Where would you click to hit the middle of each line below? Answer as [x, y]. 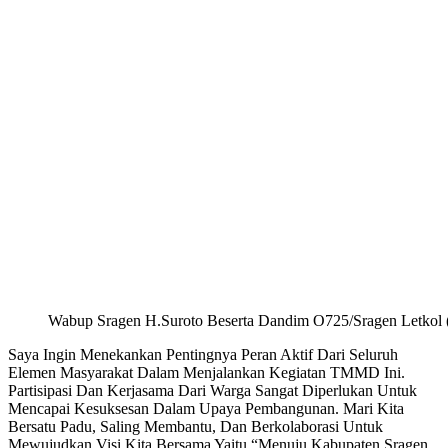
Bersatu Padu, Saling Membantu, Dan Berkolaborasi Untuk [195, 426]
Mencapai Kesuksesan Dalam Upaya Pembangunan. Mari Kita [206, 408]
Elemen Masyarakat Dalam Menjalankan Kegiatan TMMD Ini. [206, 372]
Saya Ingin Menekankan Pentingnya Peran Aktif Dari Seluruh [203, 354]
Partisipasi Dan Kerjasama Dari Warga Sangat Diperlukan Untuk [212, 390]
